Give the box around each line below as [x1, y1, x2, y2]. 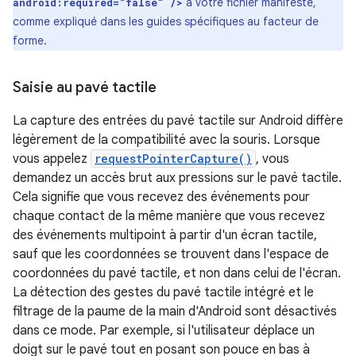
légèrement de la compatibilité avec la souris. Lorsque [13, 131, 320, 148]
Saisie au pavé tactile [13, 78, 157, 96]
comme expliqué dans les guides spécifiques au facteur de [13, 14, 319, 29]
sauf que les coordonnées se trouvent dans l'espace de [13, 246, 329, 262]
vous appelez [13, 150, 91, 167]
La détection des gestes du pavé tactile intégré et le [13, 284, 314, 300]
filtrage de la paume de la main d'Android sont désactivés [13, 303, 337, 319]
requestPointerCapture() [95, 150, 252, 166]
